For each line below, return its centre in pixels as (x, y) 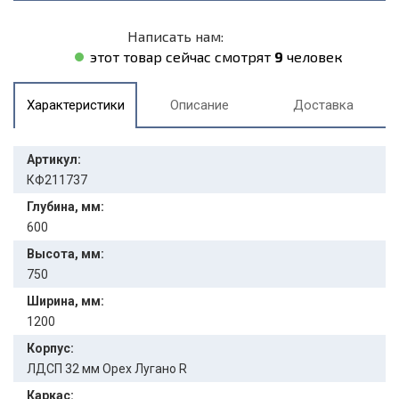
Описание (199, 105)
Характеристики (75, 105)
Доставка (324, 105)
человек (313, 57)
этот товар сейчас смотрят (182, 57)
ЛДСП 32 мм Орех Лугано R (107, 369)
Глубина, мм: (65, 207)
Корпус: (50, 348)
